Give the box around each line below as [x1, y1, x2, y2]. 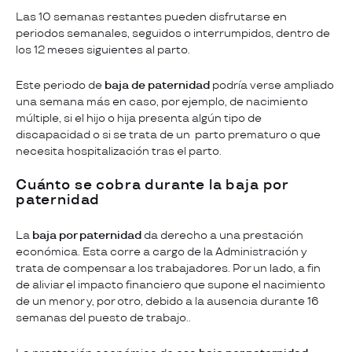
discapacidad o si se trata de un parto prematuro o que [16, 128, 321, 142]
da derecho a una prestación [141, 229, 303, 243]
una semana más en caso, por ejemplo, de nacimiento [16, 95, 308, 109]
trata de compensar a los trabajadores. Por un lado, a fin [16, 262, 321, 276]
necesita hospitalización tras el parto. [16, 145, 222, 159]
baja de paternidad [104, 79, 210, 93]
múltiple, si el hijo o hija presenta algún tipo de [16, 112, 262, 126]
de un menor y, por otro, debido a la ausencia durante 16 [16, 295, 319, 309]
